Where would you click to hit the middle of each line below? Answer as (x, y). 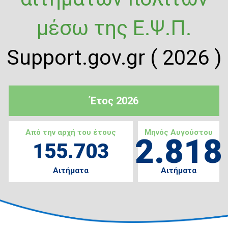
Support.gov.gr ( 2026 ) (114, 57)
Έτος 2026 (114, 101)
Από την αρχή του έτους (70, 132)
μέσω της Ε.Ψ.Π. (114, 28)
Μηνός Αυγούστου (178, 132)
